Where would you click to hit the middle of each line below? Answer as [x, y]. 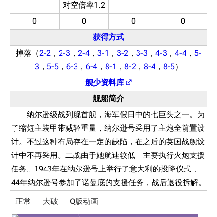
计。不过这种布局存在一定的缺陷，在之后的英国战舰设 [108, 142]
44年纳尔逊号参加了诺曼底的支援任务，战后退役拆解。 [108, 182]
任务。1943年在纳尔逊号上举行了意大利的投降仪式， [105, 169]
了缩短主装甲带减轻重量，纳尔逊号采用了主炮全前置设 [108, 128]
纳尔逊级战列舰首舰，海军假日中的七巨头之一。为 [108, 115]
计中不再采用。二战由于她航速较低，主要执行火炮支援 [108, 155]
